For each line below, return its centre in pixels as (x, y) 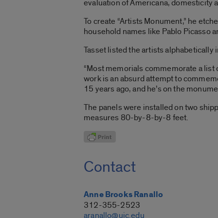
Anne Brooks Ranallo (124, 195)
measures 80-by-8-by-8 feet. (136, 117)
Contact (110, 167)
